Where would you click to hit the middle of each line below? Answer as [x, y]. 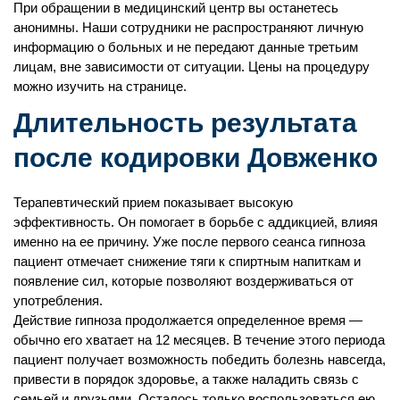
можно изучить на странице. [100, 86]
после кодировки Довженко [196, 157]
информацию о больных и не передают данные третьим [186, 46]
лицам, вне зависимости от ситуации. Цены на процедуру [192, 66]
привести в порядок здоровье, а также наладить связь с [186, 379]
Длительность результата [185, 122]
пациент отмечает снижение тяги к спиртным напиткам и [187, 261]
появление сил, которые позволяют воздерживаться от [183, 280]
